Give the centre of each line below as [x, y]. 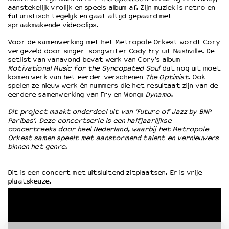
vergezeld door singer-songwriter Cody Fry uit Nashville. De [111, 51]
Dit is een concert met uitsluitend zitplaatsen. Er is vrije [105, 172]
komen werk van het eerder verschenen [76, 77]
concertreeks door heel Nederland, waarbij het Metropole [108, 129]
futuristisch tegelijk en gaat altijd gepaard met [90, 16]
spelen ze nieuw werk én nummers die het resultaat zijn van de [113, 85]
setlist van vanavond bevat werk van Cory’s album [94, 59]
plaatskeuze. [30, 181]
